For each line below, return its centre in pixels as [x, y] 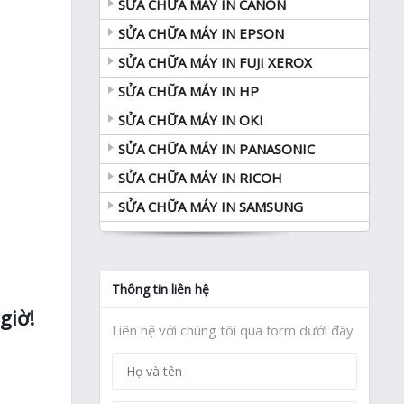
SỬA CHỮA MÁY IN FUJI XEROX [215, 62]
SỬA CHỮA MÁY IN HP [188, 91]
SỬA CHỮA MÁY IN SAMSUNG [211, 206]
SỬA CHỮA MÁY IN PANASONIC [216, 148]
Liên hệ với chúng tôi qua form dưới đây [233, 330]
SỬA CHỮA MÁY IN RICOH [200, 177]
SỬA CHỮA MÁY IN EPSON [201, 33]
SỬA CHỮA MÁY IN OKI [191, 119]
